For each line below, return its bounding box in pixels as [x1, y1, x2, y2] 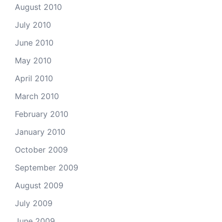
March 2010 [15, 91, 59, 101]
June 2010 [15, 37, 54, 48]
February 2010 [15, 109, 68, 119]
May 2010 [15, 55, 52, 65]
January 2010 [15, 126, 65, 137]
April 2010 [15, 73, 53, 83]
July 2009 [15, 198, 53, 208]
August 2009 [15, 180, 63, 190]
